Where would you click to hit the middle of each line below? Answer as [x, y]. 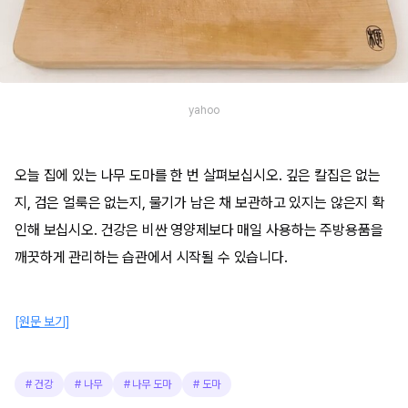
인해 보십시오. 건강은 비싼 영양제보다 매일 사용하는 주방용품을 [199, 230]
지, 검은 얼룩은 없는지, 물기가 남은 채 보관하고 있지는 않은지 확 [199, 203]
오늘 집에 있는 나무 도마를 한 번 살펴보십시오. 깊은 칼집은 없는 [198, 175]
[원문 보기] [42, 321]
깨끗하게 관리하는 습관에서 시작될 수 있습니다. [151, 257]
